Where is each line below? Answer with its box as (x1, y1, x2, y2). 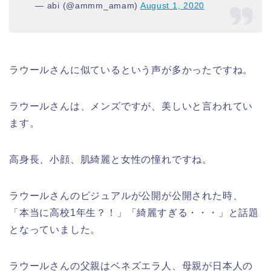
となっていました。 (9, 224, 101, 235)
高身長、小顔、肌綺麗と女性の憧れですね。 (9, 154, 212, 165)
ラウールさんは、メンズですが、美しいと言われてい (9, 101, 253, 112)
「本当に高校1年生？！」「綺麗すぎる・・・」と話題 (9, 207, 259, 218)
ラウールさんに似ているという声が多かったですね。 (9, 65, 253, 76)
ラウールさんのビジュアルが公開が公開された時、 (9, 191, 243, 201)
